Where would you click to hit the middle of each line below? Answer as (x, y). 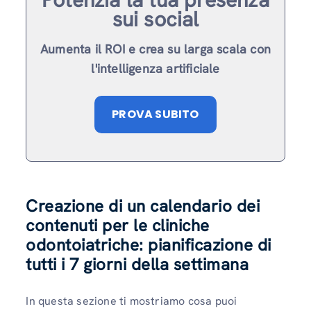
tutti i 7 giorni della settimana (137, 264)
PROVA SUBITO (155, 114)
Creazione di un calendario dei (143, 206)
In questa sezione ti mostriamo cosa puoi (132, 301)
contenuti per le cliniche (118, 226)
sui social (155, 19)
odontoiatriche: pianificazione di (149, 245)
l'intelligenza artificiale (155, 68)
